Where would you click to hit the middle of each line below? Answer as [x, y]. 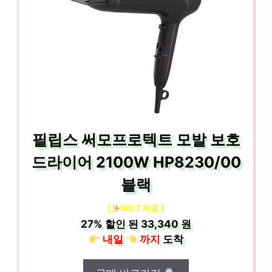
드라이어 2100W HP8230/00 [136, 162]
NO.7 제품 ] [142, 208]
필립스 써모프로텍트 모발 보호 [136, 140]
